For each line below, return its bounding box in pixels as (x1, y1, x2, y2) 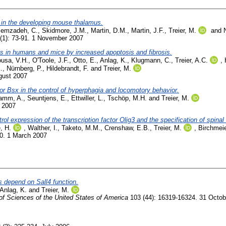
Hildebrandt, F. (46, 64, 89, 72)
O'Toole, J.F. (32, 56, 69, 64)
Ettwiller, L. (71, 94, 103, 102)
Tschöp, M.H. (107, 94, 147, 102)
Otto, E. (73, 56, 96, 64)
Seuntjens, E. (27, 94, 67, 102)
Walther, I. (28, 124, 58, 132)
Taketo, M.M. (62, 124, 100, 132)
